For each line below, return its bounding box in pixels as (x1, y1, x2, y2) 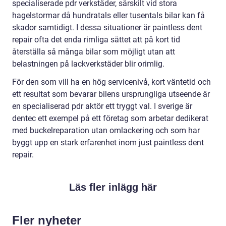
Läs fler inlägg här (69, 181, 157, 193)
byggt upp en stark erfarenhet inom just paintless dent (12, 137, 204, 147)
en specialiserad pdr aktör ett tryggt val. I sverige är (12, 101, 192, 111)
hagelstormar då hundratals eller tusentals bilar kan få (12, 10, 205, 20)
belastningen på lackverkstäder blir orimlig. (12, 59, 164, 69)
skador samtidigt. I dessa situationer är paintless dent (12, 22, 202, 32)
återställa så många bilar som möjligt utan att (12, 46, 175, 56)
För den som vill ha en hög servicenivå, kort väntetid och (12, 77, 211, 87)
